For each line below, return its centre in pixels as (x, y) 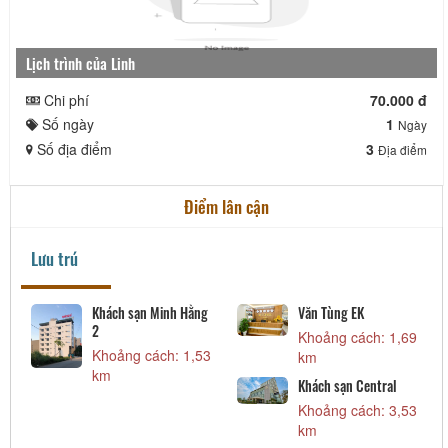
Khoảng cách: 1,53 (152, 354)
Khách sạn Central (347, 385)
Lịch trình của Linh (83, 62)
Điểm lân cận (226, 206)
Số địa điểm (72, 148)
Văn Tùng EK (330, 312)
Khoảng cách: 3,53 (357, 409)
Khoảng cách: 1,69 (357, 336)
